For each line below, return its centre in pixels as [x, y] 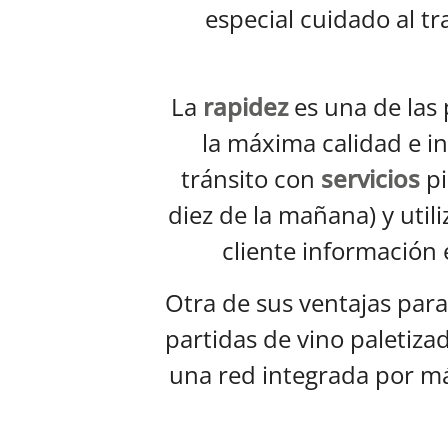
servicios [370, 178]
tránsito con [250, 178]
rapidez [245, 106]
